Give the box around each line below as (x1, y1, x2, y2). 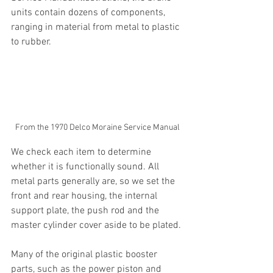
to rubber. (11, 35, 54, 48)
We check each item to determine (11, 146, 154, 159)
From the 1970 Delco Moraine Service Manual (15, 122, 180, 133)
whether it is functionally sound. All (11, 161, 161, 174)
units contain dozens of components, (11, 6, 168, 19)
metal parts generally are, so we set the (11, 175, 177, 188)
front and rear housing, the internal (11, 190, 160, 203)
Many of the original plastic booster (11, 249, 160, 261)
